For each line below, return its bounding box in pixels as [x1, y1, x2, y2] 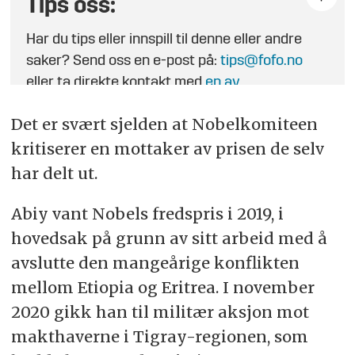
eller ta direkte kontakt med [26, 75, 206, 91]
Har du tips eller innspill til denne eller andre [26, 32, 303, 48]
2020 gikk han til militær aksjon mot [10, 301, 309, 322]
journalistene [26, 97, 110, 113]
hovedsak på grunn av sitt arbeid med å [10, 227, 327, 248]
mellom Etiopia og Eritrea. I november [10, 277, 315, 297]
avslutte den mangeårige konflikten [10, 252, 300, 273]
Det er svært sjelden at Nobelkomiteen [10, 113, 318, 134]
